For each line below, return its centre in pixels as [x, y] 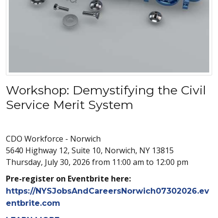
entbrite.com [33, 203]
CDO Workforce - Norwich [53, 138]
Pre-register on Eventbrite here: [68, 178]
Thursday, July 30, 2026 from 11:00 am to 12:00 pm [97, 162]
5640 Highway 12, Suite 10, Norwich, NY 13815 [90, 150]
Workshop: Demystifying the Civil [106, 90]
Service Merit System [70, 104]
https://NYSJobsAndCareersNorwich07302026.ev [108, 191]
